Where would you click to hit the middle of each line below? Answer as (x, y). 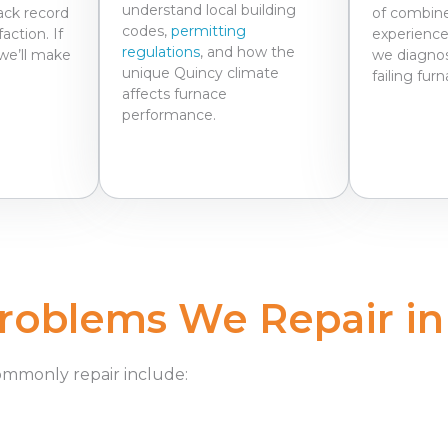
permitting (208, 30)
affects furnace (174, 93)
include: (154, 374)
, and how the (247, 51)
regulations (161, 51)
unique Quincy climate (200, 72)
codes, (146, 30)
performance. (169, 114)
